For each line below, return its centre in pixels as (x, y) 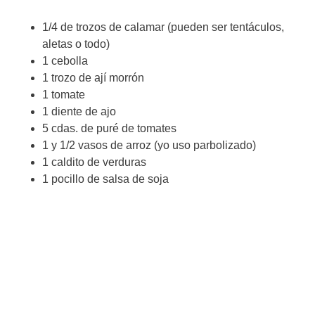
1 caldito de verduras (94, 162)
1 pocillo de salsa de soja (105, 179)
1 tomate (64, 94)
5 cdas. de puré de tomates (109, 128)
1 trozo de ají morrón (93, 77)
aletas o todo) (76, 44)
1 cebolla (65, 60)
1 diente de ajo (79, 111)
